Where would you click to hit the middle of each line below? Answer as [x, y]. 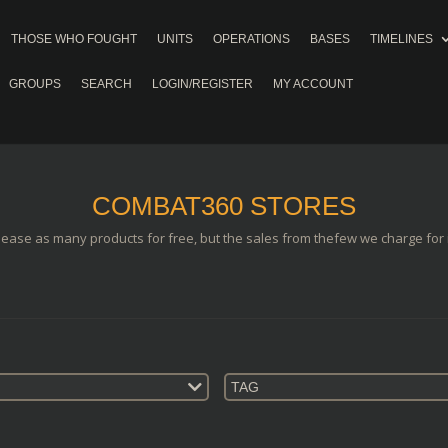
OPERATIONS [251, 39]
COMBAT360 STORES [224, 206]
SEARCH [106, 84]
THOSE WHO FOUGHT [74, 39]
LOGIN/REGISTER [202, 84]
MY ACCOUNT [313, 84]
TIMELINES [401, 39]
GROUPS [35, 84]
